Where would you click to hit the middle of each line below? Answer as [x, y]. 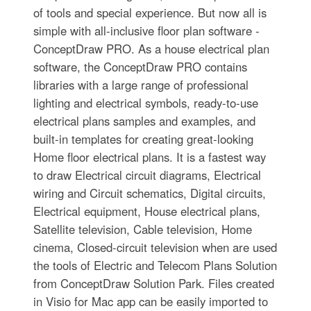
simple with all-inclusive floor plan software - [146, 31]
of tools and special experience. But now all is [150, 13]
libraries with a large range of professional [141, 85]
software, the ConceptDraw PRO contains [140, 67]
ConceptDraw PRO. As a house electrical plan [151, 49]
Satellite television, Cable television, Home [142, 229]
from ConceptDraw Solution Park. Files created [153, 284]
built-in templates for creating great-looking [143, 139]
